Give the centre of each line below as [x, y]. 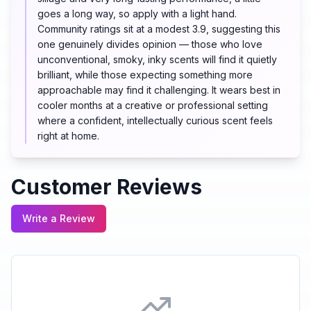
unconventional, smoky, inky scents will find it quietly [157, 60]
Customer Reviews [107, 187]
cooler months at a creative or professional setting [153, 106]
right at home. [68, 136]
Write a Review [59, 219]
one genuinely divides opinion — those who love [150, 44]
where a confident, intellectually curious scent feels [155, 121]
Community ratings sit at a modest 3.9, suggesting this [159, 29]
